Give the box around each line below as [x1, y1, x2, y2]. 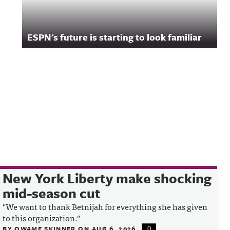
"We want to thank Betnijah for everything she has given [3, 200, 208, 213]
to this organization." [3, 211, 81, 224]
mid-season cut [3, 183, 101, 203]
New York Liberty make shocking [3, 168, 212, 188]
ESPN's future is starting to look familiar [27, 30, 202, 44]
